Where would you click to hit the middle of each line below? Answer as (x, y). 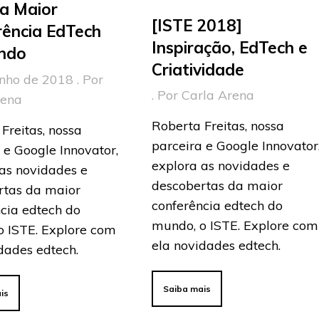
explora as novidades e (221, 166)
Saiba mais (187, 289)
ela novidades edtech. (216, 246)
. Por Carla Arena (203, 95)
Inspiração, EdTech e (230, 47)
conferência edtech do (218, 206)
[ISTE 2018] (197, 25)
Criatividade (198, 69)
